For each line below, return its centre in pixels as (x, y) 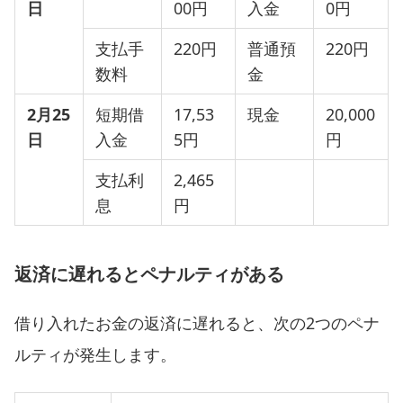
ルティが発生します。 (95, 354)
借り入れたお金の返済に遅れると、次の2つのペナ (197, 322)
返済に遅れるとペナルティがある (149, 273)
